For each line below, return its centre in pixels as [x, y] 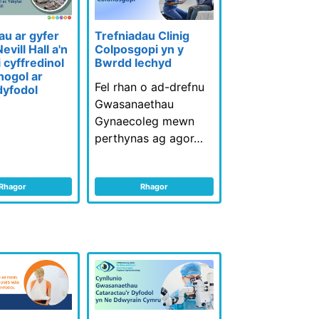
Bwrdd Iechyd [134, 63]
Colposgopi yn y [140, 49]
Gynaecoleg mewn [145, 121]
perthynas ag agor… [149, 138]
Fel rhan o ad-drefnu [150, 87]
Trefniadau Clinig [142, 36]
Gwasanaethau [135, 104]
